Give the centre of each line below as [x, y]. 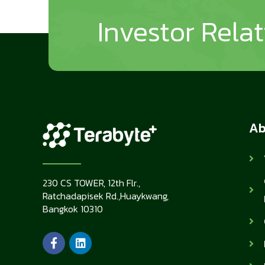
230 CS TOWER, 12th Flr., [91, 182]
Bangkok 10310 [73, 209]
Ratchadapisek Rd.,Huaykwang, [106, 195]
